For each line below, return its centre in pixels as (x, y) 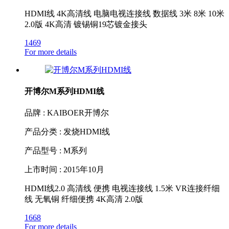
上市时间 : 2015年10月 (64, 170)
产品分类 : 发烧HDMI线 (67, 132)
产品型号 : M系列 (56, 151)
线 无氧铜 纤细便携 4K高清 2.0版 (84, 199)
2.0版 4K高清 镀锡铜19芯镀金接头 (86, 24)
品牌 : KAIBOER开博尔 (67, 113)
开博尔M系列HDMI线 (64, 91)
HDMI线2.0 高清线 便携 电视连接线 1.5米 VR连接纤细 (122, 189)
